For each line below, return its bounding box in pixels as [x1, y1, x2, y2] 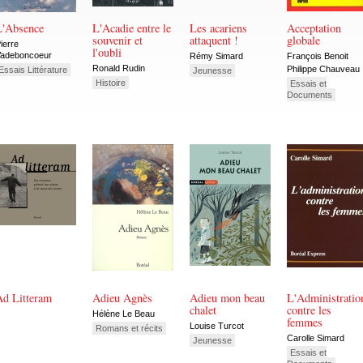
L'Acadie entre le [92, 20, 171, 36]
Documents [287, 90, 332, 100]
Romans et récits [96, 323, 163, 334]
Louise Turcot [190, 320, 244, 331]
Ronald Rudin [92, 62, 145, 73]
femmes [287, 314, 322, 331]
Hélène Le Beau [92, 308, 155, 318]
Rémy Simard [190, 50, 243, 61]
